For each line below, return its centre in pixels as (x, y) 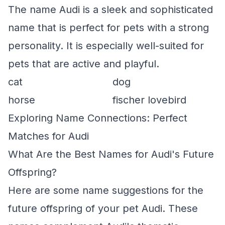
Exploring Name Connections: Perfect (98, 118)
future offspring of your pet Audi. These (103, 208)
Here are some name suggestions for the (106, 190)
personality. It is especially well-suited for (106, 46)
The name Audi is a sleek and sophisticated (110, 10)
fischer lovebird (149, 100)
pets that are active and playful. (84, 64)
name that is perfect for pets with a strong (108, 28)
